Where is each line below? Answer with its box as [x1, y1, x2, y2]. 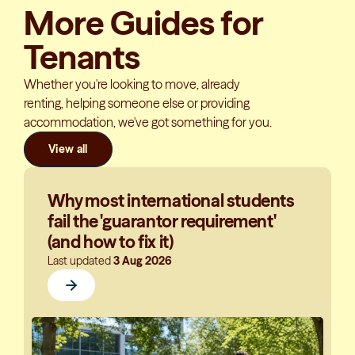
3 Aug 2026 [113, 253, 172, 268]
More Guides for [24, 2, 263, 44]
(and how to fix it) [48, 231, 174, 253]
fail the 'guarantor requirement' [48, 210, 276, 232]
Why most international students [48, 189, 295, 212]
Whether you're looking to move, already [24, 75, 240, 92]
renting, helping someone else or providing [24, 94, 250, 111]
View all [48, 141, 88, 156]
